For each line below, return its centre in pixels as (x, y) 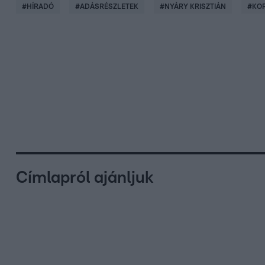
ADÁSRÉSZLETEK (109, 6)
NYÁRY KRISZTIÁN (195, 6)
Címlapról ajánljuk (85, 178)
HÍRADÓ (40, 6)
